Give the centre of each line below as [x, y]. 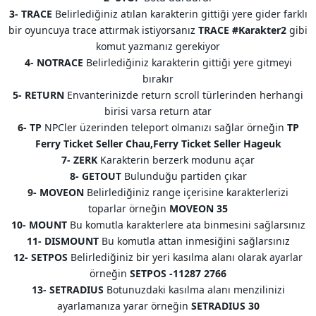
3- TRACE [32, 13]
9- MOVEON [57, 192]
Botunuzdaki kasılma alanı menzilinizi [195, 289]
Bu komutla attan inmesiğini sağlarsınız [194, 241]
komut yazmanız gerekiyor [158, 46]
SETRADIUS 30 [224, 305]
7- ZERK [81, 159]
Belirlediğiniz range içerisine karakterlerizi [188, 192]
